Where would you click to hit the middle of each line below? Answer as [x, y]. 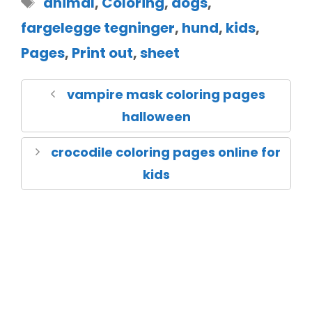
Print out [102, 53]
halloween [156, 116]
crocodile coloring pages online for [166, 152]
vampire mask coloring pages [166, 94]
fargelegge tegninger [98, 28]
